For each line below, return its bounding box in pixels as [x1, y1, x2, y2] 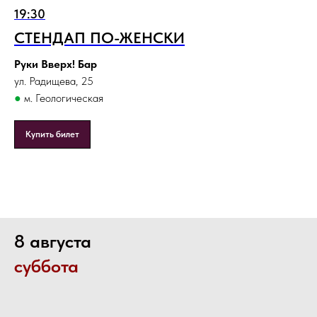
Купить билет [25, 129, 79, 140]
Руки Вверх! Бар [14, 57, 97, 71]
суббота [14, 255, 79, 277]
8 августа [14, 230, 91, 253]
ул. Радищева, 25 [14, 74, 93, 88]
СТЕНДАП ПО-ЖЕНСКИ [14, 28, 185, 47]
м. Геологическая [21, 91, 103, 105]
